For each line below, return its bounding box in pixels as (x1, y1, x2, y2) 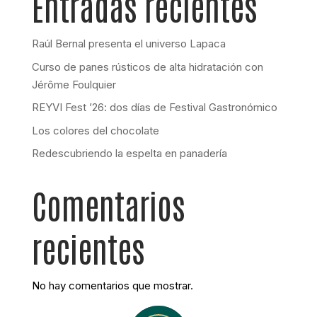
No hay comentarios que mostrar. (31, 279, 193, 292)
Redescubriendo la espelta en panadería (31, 146, 227, 160)
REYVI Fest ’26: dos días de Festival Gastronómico (31, 100, 277, 114)
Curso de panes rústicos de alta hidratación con (31, 59, 263, 74)
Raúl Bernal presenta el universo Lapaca (31, 37, 226, 50)
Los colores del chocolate (31, 123, 159, 137)
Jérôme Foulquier (31, 77, 116, 91)
